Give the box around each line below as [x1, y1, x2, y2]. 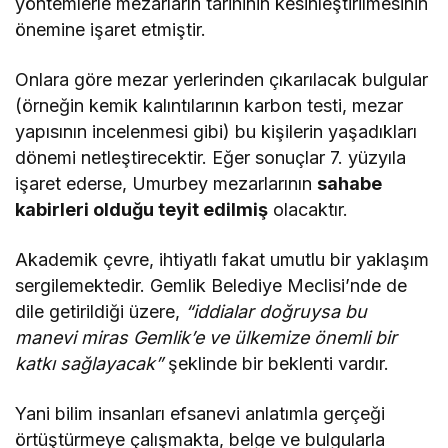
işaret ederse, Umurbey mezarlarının [15, 172, 318, 194]
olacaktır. [268, 198, 349, 220]
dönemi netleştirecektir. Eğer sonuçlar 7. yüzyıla [15, 146, 407, 168]
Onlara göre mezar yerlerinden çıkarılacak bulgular [15, 68, 429, 90]
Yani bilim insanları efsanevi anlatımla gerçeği [15, 402, 386, 424]
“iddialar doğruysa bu [185, 300, 368, 322]
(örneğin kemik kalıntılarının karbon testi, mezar [15, 94, 404, 116]
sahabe [317, 172, 383, 194]
